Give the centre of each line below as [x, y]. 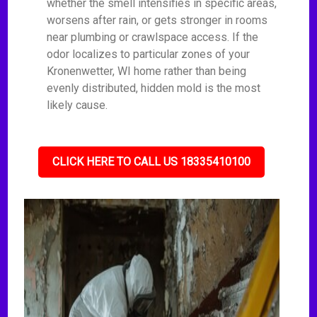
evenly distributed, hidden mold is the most [154, 88]
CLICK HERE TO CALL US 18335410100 [152, 162]
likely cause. [77, 105]
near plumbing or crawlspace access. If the [153, 37]
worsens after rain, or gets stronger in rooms [157, 20]
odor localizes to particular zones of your [149, 54]
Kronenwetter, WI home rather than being [147, 71]
